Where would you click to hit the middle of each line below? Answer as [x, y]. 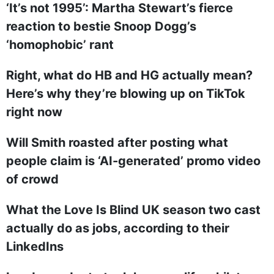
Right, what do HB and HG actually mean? [129, 75]
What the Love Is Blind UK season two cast [133, 210]
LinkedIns [35, 246]
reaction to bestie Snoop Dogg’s [101, 26]
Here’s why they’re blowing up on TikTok [126, 94]
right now [34, 112]
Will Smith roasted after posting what [117, 143]
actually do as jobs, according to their [118, 228]
